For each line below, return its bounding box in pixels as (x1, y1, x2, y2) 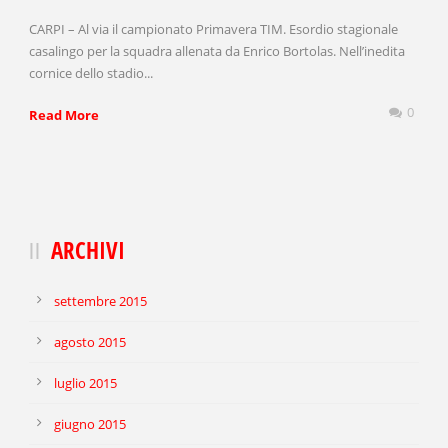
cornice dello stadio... (29, 64, 153, 83)
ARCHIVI (51, 234, 125, 267)
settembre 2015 (54, 292, 147, 311)
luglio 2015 (54, 374, 117, 393)
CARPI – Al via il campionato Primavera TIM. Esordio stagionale (29, 20, 398, 39)
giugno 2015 (54, 415, 126, 434)
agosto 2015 (54, 333, 126, 352)
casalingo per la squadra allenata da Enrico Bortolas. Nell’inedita (29, 42, 405, 61)
